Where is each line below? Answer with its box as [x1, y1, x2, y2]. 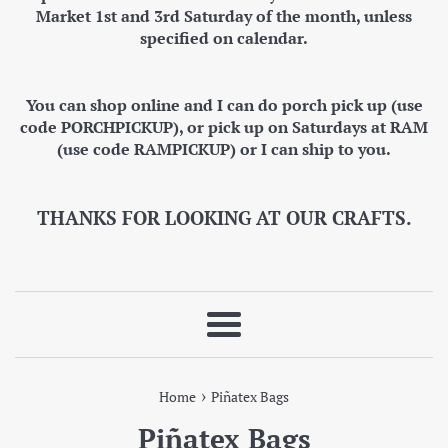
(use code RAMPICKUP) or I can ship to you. [57, 137, 391, 160]
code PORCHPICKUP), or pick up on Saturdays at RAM [20, 115, 428, 138]
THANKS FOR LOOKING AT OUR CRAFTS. [36, 204, 412, 230]
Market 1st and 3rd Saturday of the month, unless [36, 4, 412, 27]
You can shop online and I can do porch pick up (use [25, 93, 423, 116]
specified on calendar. [140, 26, 308, 49]
